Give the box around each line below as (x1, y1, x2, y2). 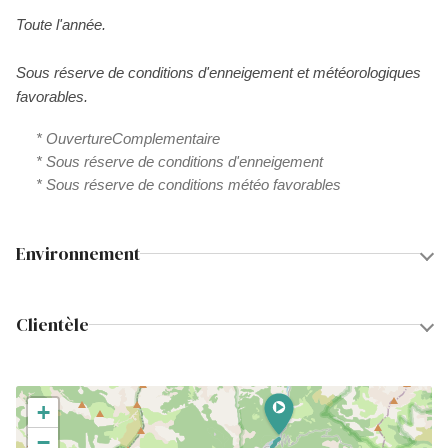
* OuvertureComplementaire (36, 130, 220, 147)
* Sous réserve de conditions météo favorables (36, 176, 341, 193)
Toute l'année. (16, 16, 106, 33)
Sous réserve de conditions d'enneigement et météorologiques (16, 64, 421, 81)
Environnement (16, 241, 140, 266)
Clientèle (16, 312, 89, 337)
